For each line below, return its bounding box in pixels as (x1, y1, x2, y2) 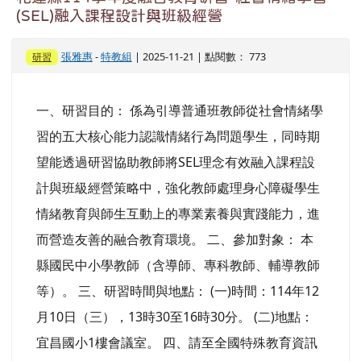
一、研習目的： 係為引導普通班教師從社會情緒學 (36, 101, 323, 119)
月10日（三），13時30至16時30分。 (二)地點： (36, 307, 313, 326)
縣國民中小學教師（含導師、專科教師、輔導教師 (36, 255, 320, 274)
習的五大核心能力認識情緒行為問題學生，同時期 (36, 127, 320, 145)
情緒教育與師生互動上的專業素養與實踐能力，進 (36, 204, 320, 222)
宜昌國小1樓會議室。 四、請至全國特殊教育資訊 (36, 333, 317, 351)
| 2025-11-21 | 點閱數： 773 (131, 48, 266, 64)
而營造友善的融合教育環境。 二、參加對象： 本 (36, 230, 313, 248)
